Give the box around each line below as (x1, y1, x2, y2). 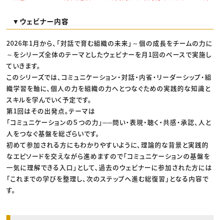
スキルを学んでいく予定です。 (6, 95, 92, 105)
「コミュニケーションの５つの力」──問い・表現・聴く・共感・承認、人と (6, 117, 212, 127)
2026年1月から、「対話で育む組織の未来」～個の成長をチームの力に (6, 38, 213, 48)
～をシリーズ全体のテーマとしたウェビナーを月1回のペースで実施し (6, 50, 212, 59)
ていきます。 (6, 61, 41, 71)
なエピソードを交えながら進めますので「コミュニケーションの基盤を (6, 151, 211, 161)
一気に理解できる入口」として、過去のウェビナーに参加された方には (6, 163, 213, 172)
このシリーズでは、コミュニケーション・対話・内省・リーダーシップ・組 (6, 72, 212, 82)
